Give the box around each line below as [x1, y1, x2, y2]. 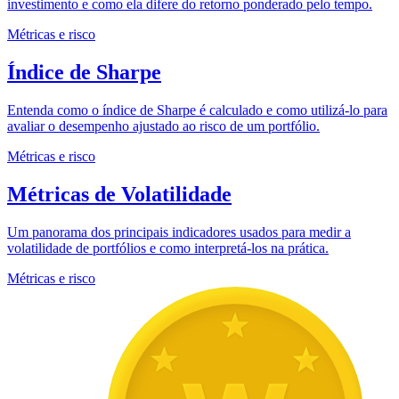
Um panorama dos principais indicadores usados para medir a [7, 224, 351, 240]
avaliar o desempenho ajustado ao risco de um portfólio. [7, 118, 320, 134]
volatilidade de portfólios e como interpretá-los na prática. [7, 240, 329, 256]
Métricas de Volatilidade [7, 182, 232, 206]
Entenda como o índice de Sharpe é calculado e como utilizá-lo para [7, 102, 387, 118]
